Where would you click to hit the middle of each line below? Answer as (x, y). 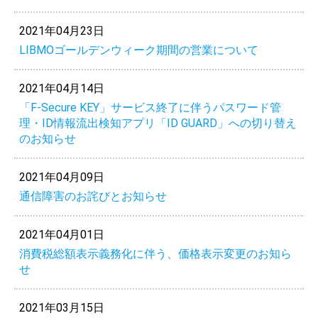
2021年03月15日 (61, 307)
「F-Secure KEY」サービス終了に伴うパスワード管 (150, 107)
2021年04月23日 (61, 31)
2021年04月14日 (61, 88)
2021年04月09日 (61, 177)
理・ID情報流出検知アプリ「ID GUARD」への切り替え (158, 123)
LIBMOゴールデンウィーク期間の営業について (138, 50)
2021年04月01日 (61, 234)
